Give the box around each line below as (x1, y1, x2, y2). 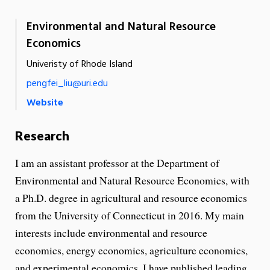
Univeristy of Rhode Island (27, 57, 133, 73)
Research (15, 128, 69, 143)
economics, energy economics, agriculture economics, (15, 242, 248, 257)
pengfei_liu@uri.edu (27, 76, 108, 92)
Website (27, 95, 63, 111)
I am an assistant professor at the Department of (15, 155, 219, 170)
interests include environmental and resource (15, 225, 207, 240)
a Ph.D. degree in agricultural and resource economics (15, 190, 247, 205)
